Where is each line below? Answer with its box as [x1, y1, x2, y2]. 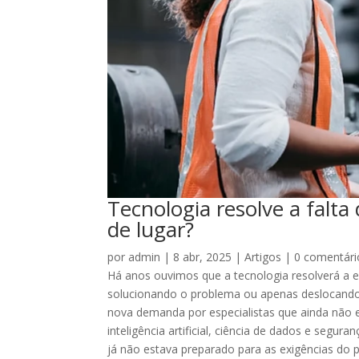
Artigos [244, 248, 282, 264]
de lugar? [107, 214, 195, 244]
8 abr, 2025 [173, 248, 232, 264]
